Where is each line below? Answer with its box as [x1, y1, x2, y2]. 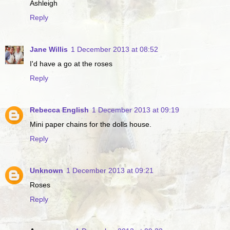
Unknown [30, 166, 63, 175]
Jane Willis [30, 45, 68, 53]
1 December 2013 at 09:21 [66, 166, 154, 175]
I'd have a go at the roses [30, 59, 112, 68]
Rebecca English [30, 105, 89, 114]
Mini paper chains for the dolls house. [30, 120, 151, 128]
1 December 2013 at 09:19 [92, 105, 179, 114]
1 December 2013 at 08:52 [71, 45, 158, 53]
